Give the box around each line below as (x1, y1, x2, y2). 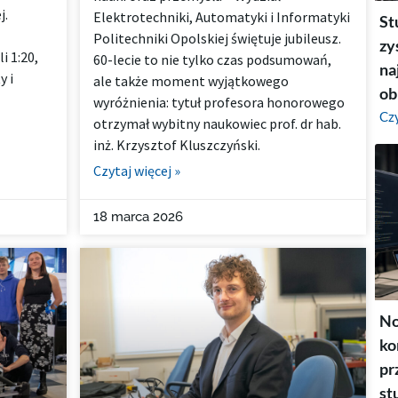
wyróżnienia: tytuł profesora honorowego (93, 93, 346, 112)
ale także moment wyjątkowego (93, 72, 290, 91)
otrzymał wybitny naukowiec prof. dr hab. (93, 115, 342, 133)
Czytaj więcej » (93, 162, 181, 180)
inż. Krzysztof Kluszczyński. (93, 136, 261, 155)
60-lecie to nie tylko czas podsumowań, (93, 51, 332, 69)
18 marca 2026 (93, 209, 184, 226)
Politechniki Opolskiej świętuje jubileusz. (93, 29, 342, 48)
